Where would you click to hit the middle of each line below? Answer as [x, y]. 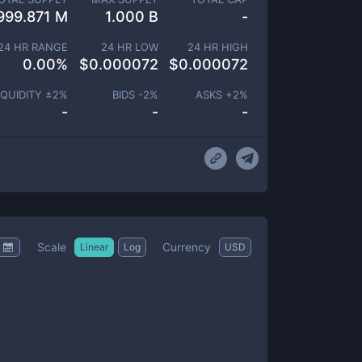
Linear [94, 246]
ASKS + [214, 95]
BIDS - [127, 95]
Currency [187, 246]
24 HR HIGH [218, 47]
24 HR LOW [129, 47]
